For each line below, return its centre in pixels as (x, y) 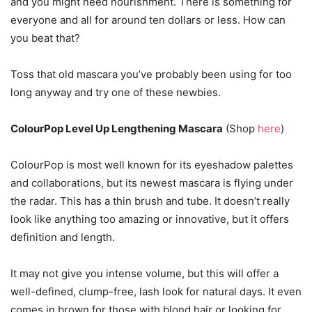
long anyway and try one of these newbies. (116, 92)
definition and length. (63, 237)
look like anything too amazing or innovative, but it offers (150, 219)
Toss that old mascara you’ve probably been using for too (151, 74)
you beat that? (45, 38)
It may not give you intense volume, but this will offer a (145, 273)
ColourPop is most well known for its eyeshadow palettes (152, 165)
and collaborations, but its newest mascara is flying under (152, 183)
